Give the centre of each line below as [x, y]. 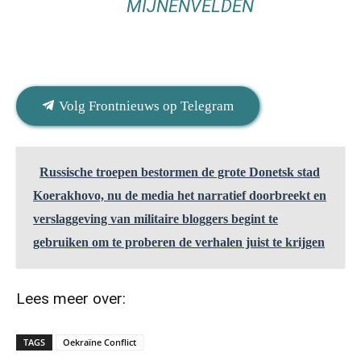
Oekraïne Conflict [100, 342]
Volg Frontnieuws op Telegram [145, 106]
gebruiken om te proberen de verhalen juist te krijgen [179, 243]
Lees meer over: [71, 299]
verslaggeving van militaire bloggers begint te [156, 219]
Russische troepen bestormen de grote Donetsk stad [180, 172]
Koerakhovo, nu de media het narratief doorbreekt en [180, 196]
